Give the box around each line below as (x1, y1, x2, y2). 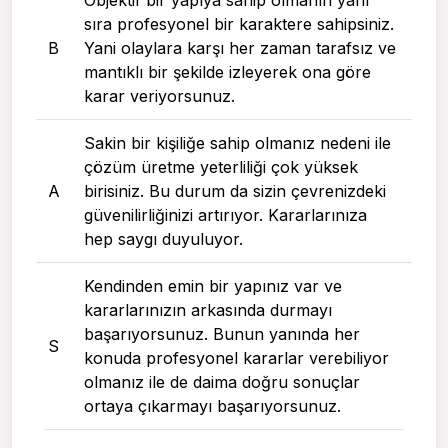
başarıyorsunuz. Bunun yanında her (84, 323, 360, 344)
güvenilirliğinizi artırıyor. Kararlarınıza (84, 204, 367, 225)
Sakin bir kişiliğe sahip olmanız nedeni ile (84, 132, 391, 153)
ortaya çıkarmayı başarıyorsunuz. (84, 395, 341, 416)
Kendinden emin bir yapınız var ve (84, 275, 342, 296)
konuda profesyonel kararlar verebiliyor (84, 347, 389, 368)
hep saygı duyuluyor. (84, 228, 243, 249)
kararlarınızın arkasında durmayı (84, 299, 332, 320)
